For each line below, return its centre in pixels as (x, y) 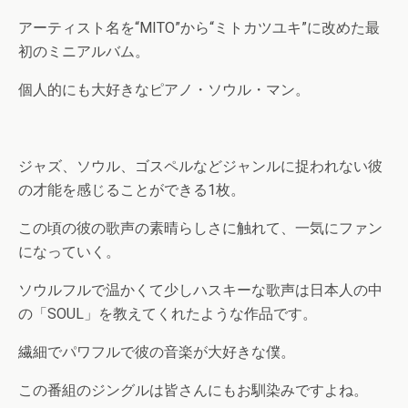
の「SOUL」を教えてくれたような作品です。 (168, 314)
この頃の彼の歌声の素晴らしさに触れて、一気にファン (200, 228)
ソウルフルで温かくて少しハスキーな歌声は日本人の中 (200, 290)
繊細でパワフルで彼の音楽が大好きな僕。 (157, 352)
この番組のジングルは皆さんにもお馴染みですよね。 (193, 390)
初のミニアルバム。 (84, 51)
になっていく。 (69, 252)
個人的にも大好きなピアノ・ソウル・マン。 (164, 90)
